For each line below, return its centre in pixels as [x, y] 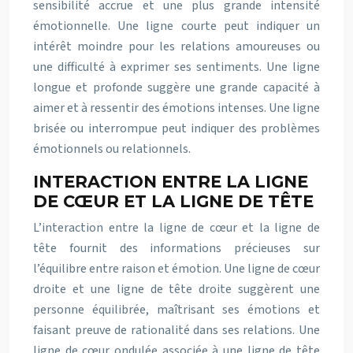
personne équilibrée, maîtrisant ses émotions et [176, 309]
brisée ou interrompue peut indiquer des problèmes [176, 128]
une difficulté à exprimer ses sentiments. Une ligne [176, 67]
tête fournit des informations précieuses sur [176, 248]
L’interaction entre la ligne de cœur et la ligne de [176, 227]
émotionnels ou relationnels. [112, 149]
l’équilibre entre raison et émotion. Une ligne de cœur [176, 268]
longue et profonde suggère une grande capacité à [176, 87]
